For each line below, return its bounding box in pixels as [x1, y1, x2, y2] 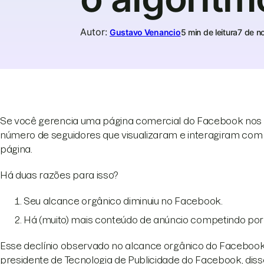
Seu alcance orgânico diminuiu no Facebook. [24, 196, 223, 206]
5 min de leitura [180, 27, 238, 37]
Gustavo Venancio [110, 27, 181, 37]
